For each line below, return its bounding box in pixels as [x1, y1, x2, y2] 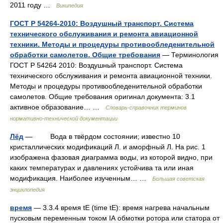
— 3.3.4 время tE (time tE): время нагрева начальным [32, 204, 210, 212]
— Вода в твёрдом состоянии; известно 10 [23, 132, 180, 140]
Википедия [56, 2, 83, 8]
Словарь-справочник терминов [106, 105, 187, 111]
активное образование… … [10, 103, 106, 111]
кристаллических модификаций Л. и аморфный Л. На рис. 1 [10, 143, 206, 151]
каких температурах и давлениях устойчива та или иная [10, 164, 194, 172]
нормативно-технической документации [10, 115, 117, 121]
